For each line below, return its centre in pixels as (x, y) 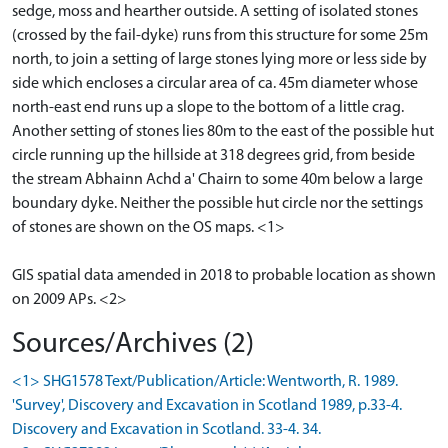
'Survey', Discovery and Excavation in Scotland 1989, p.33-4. (207, 405)
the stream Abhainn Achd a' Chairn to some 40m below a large (217, 179)
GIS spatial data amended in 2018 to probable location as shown (224, 275)
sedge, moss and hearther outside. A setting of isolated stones (215, 11)
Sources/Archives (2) (133, 344)
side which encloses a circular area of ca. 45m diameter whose (215, 83)
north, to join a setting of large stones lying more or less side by (219, 59)
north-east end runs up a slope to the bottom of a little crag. (208, 107)
